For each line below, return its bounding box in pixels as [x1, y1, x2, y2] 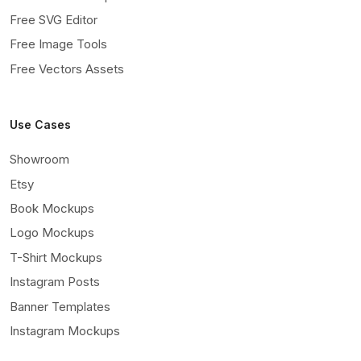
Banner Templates [10, 298, 110, 314]
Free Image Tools [10, 36, 107, 52]
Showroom [10, 151, 69, 168]
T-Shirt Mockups [10, 249, 102, 265]
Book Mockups [10, 201, 94, 217]
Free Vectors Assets [10, 60, 124, 77]
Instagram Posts [10, 274, 100, 290]
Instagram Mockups [10, 323, 120, 338]
